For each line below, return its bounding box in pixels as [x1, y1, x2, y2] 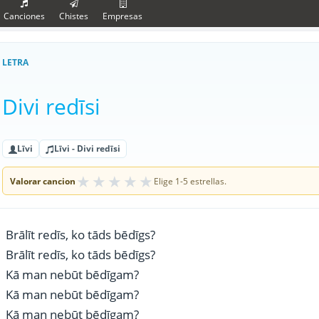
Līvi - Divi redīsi [54, 142, 120, 155]
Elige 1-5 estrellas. [154, 174, 226, 187]
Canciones [4, 10, 45, 22]
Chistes [59, 10, 88, 22]
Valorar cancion [10, 174, 75, 187]
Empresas [103, 10, 142, 22]
